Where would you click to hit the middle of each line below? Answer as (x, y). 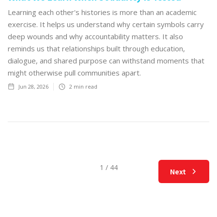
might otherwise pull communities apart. (74, 72)
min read (85, 86)
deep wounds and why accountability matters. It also (95, 36)
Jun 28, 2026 (33, 86)
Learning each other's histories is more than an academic (102, 12)
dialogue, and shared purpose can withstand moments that (106, 60)
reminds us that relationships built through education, (96, 48)
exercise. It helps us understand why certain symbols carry (106, 24)
